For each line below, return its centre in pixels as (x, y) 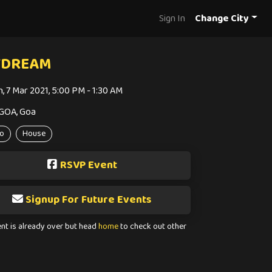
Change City (222, 18)
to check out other (152, 227)
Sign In (172, 18)
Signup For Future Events (88, 200)
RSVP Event (88, 165)
